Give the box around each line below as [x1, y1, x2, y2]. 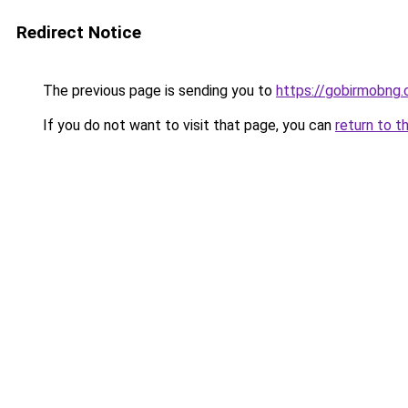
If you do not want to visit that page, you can [39, 117, 335, 134]
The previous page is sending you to [39, 82, 276, 99]
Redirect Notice [16, 22, 141, 43]
